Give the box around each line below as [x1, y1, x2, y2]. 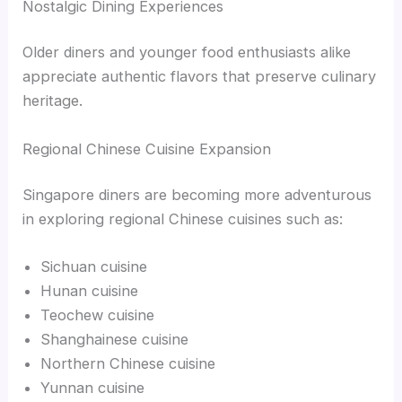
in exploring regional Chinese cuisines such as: [22, 210, 344, 229]
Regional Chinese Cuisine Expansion [22, 139, 272, 158]
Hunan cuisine [40, 282, 139, 301]
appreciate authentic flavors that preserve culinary [22, 67, 377, 86]
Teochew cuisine [40, 306, 155, 325]
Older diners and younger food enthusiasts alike [22, 43, 352, 62]
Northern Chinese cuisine [40, 354, 216, 373]
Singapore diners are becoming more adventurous [22, 186, 372, 205]
